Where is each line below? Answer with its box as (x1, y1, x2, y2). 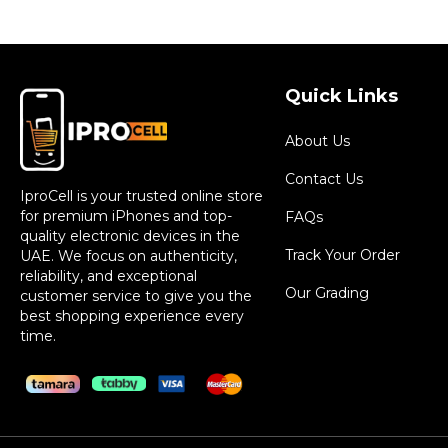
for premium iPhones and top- (20, 206, 232, 225)
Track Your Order (284, 245, 400, 264)
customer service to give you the (20, 286, 252, 305)
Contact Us (284, 169, 363, 188)
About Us (284, 131, 350, 150)
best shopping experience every (20, 306, 244, 325)
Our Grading (284, 283, 369, 302)
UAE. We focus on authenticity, (20, 246, 237, 265)
